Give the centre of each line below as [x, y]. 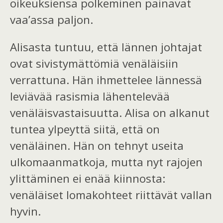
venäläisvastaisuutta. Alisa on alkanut [110, 113]
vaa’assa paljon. [52, 19]
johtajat [181, 47]
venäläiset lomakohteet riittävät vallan [111, 195]
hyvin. [25, 212]
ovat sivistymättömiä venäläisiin [94, 64]
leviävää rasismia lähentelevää [90, 97]
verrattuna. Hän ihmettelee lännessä [106, 80]
